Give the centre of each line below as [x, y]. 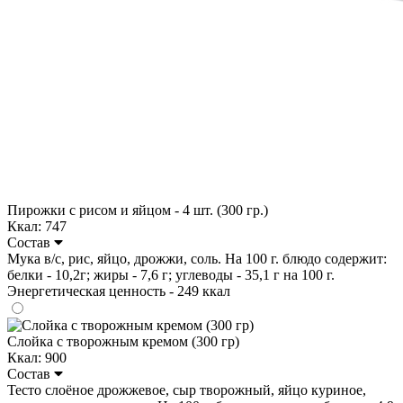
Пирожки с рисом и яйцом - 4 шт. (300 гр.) [138, 210]
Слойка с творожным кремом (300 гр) [123, 341]
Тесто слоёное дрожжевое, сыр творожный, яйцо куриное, [187, 390]
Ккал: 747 [37, 226]
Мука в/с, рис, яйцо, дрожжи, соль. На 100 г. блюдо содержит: [197, 258]
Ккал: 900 [37, 357]
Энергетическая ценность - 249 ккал [119, 291]
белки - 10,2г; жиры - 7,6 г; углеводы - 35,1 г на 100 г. [171, 274]
